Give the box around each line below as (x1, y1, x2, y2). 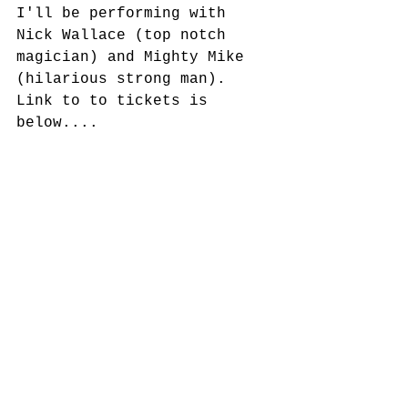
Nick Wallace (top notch (16, 26, 235, 44)
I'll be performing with (16, 5, 235, 22)
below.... (16, 114, 98, 131)
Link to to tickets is (16, 92, 217, 109)
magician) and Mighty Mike (16, 48, 253, 66)
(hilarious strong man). (16, 70, 244, 87)
